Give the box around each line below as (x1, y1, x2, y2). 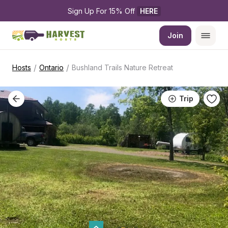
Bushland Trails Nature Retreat (72, 63, 173, 72)
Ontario (39, 63, 64, 72)
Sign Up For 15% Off (67, 7, 137, 15)
